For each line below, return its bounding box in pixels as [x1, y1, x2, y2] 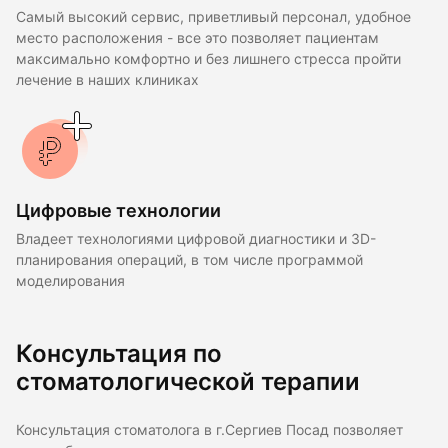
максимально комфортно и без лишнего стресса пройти [16, 50, 401, 67]
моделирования [16, 272, 125, 289]
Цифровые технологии [16, 199, 221, 221]
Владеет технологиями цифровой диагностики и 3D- [16, 230, 376, 247]
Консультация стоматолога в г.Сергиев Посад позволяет [16, 421, 403, 438]
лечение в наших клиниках [16, 71, 199, 88]
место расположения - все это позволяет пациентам [16, 29, 379, 46]
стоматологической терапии [16, 366, 360, 396]
